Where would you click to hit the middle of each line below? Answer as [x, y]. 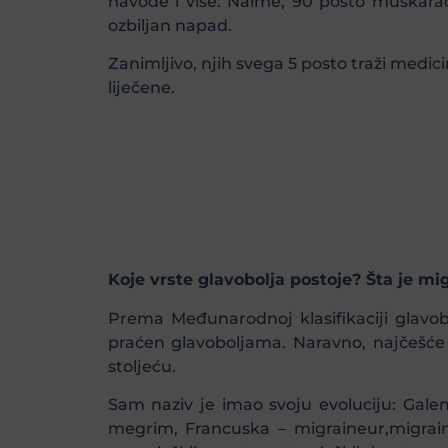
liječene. [141, 88]
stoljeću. [141, 366]
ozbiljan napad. [169, 25]
